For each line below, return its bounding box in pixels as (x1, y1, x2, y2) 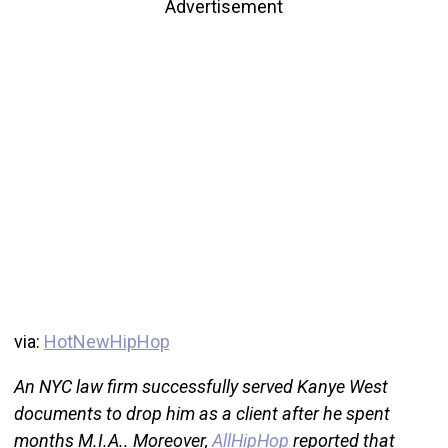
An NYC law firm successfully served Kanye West (13, 375, 388, 397)
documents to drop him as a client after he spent (13, 402, 390, 424)
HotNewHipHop (43, 330, 170, 352)
